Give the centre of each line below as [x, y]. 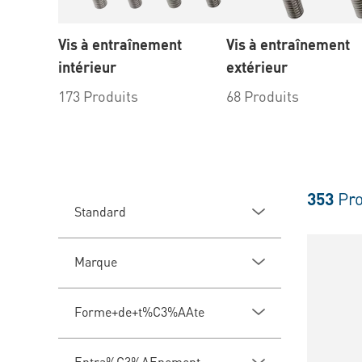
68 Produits [263, 96]
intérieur [87, 67]
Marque [96, 262]
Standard [100, 212]
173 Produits [98, 96]
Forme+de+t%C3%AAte [139, 312]
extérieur [257, 67]
